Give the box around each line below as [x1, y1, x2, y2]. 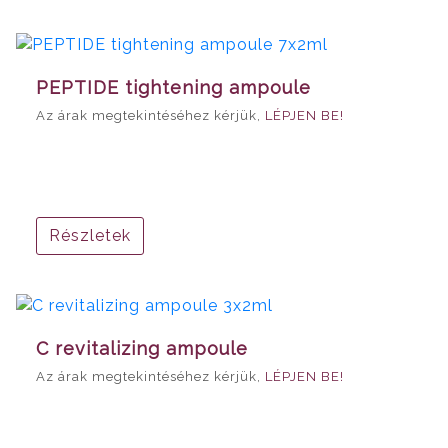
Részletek [49, 225, 131, 245]
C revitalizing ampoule [36, 337, 248, 359]
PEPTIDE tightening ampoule [36, 76, 311, 98]
